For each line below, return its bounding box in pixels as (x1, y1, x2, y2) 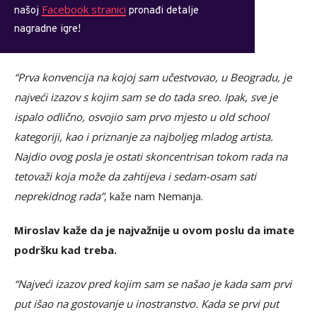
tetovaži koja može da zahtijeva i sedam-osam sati (14, 168, 256, 183)
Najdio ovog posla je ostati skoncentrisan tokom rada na (14, 149, 287, 163)
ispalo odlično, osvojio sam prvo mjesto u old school (14, 109, 269, 124)
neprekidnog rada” (14, 188, 104, 203)
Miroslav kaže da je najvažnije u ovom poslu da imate (14, 222, 294, 237)
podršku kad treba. (14, 242, 117, 257)
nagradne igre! (14, 22, 81, 36)
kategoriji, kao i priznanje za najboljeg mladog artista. (14, 129, 273, 144)
